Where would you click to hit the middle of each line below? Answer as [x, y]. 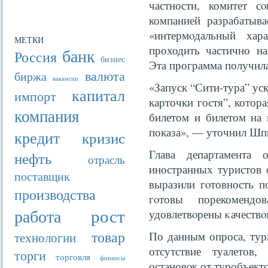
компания [47, 116]
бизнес [113, 59]
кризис [103, 138]
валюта [105, 76]
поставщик [42, 176]
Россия [36, 57]
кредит [37, 137]
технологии [45, 237]
